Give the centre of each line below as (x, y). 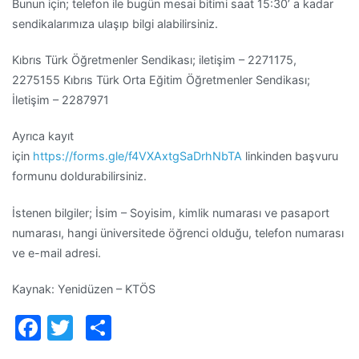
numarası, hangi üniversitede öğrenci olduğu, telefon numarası (178, 232)
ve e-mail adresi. (56, 252)
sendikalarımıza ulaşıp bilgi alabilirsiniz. (115, 24)
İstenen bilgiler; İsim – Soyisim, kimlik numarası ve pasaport (171, 212)
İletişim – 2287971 (61, 100)
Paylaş (151, 327)
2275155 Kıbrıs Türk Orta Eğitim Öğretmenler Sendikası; (161, 80)
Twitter (116, 327)
